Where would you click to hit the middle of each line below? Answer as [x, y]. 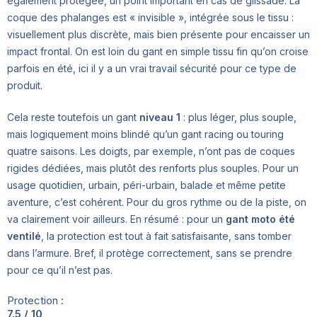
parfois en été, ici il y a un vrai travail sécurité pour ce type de [152, 69]
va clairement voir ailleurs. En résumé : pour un [116, 219]
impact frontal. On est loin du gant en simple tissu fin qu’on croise [158, 52]
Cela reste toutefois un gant [73, 117]
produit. [25, 86]
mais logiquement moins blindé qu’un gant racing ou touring [145, 134]
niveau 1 [160, 117]
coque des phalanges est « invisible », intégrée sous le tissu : [150, 18]
